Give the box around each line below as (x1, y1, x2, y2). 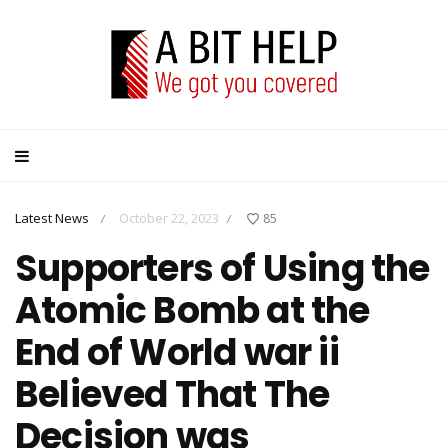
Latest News (15, 209, 89, 228)
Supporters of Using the (15, 242, 430, 294)
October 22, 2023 (119, 209, 219, 228)
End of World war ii (15, 326, 339, 378)
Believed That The (15, 368, 330, 420)
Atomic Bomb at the (15, 284, 370, 336)
